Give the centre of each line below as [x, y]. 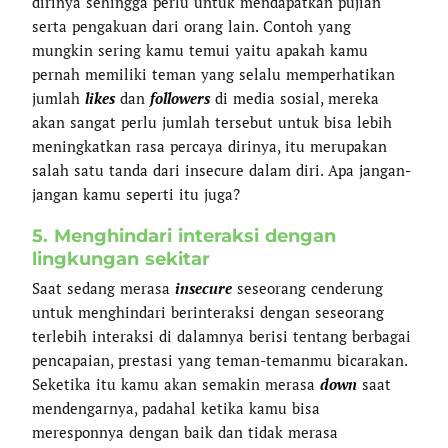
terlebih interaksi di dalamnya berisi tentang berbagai [222, 336]
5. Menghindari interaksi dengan [184, 235]
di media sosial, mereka [295, 97]
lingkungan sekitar [121, 258]
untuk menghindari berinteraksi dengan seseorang [208, 312]
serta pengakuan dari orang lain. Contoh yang [192, 25]
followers [180, 97]
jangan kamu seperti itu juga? [136, 193]
